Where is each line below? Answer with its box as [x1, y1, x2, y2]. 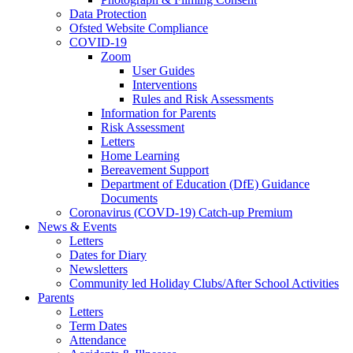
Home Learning [101, 148, 180, 162]
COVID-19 [69, 35, 127, 49]
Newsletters [69, 262, 128, 276]
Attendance [69, 333, 126, 347]
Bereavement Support [101, 162, 209, 176]
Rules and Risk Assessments [132, 91, 273, 106]
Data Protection [69, 6, 147, 20]
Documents [101, 191, 158, 205]
